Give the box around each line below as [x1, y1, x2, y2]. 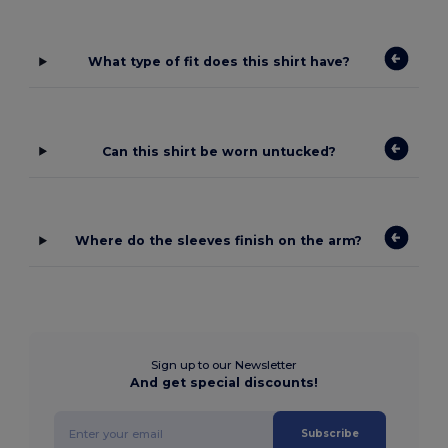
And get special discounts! [130, 375, 318, 391]
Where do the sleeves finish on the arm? [75, 233, 363, 249]
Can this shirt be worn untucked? [101, 143, 336, 159]
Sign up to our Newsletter [151, 358, 297, 373]
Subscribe [300, 427, 359, 441]
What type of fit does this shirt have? [87, 54, 350, 70]
